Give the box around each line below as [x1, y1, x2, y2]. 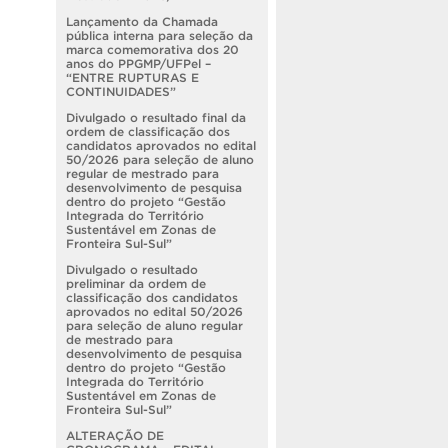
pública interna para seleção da [66, 28, 253, 42]
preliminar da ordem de [66, 276, 206, 290]
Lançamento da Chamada [66, 14, 218, 28]
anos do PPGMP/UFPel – [66, 56, 211, 70]
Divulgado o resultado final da [66, 110, 246, 124]
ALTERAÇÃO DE [66, 428, 164, 442]
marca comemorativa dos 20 [66, 42, 239, 56]
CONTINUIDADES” [66, 84, 180, 98]
